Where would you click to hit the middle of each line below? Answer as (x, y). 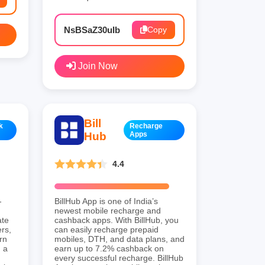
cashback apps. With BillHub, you (117, 220)
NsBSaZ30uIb (92, 30)
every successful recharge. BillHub (119, 258)
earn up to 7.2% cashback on (109, 248)
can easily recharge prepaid (106, 229)
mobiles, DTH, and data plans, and (119, 239)
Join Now (97, 66)
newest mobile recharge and (108, 210)
